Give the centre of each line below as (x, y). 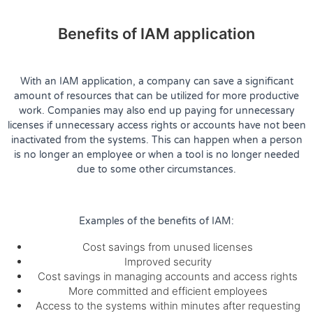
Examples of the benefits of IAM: (156, 221)
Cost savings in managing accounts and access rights (168, 276)
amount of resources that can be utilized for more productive (156, 96)
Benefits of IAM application (156, 33)
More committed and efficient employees (168, 291)
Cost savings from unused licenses (168, 247)
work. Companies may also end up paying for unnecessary (156, 110)
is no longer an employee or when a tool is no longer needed (156, 154)
